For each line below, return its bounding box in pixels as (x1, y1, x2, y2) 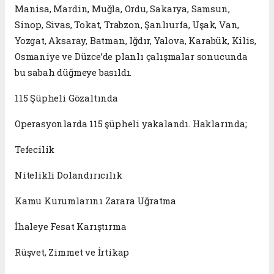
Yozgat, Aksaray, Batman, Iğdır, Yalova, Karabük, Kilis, (15, 34, 256, 46)
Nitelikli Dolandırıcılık (15, 168, 122, 181)
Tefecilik (15, 143, 55, 155)
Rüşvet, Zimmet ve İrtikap (15, 245, 130, 258)
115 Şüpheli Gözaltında (15, 91, 118, 104)
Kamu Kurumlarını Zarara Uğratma (15, 194, 177, 207)
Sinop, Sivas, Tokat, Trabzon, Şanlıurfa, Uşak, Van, (15, 18, 240, 31)
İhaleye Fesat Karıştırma (15, 220, 127, 232)
